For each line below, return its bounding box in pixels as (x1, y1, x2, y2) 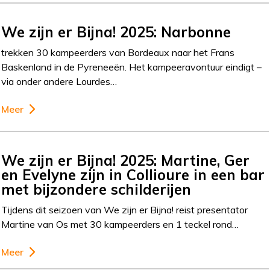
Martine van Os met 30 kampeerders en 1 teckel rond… (1, 218, 239, 230)
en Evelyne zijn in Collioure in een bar (1, 165, 265, 184)
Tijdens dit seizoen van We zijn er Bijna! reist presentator (1, 203, 248, 216)
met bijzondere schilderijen (1, 180, 192, 198)
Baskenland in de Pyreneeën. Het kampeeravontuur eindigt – (1, 60, 262, 73)
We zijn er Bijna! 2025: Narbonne (1, 22, 231, 41)
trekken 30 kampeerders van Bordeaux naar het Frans (1, 46, 235, 58)
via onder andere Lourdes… (1, 75, 118, 87)
